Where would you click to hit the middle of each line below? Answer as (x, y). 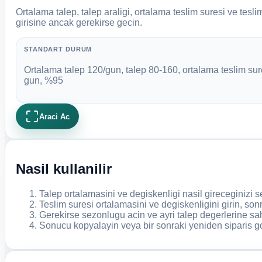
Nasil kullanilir (63, 169)
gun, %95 (44, 80)
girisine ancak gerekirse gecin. (79, 22)
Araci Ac (54, 116)
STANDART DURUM (58, 49)
